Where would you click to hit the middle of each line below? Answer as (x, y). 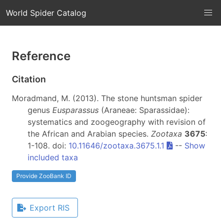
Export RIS (50, 207)
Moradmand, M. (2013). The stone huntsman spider (107, 98)
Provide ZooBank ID (44, 176)
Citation (29, 79)
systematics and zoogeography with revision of (117, 122)
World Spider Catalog (46, 13)
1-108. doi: (48, 145)
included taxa (53, 157)
